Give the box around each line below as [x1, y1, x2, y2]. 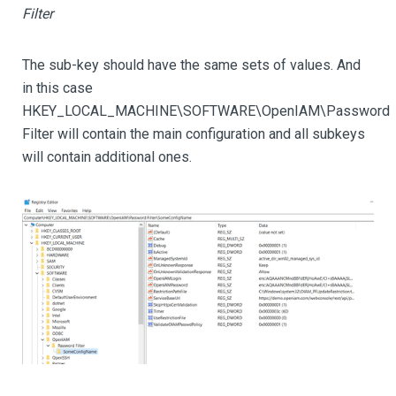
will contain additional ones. [22, 148, 192, 165]
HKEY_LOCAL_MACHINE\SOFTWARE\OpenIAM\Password [22, 103, 390, 119]
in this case [22, 80, 93, 96]
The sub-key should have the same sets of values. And [22, 57, 361, 73]
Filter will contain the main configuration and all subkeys [22, 126, 365, 142]
